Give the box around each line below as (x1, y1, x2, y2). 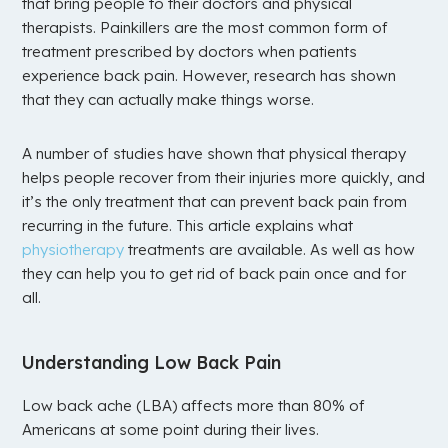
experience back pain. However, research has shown (22, 66, 397, 86)
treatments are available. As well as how (124, 240, 416, 260)
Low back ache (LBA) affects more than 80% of (22, 396, 366, 416)
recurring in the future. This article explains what (22, 216, 354, 236)
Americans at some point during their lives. (22, 420, 320, 440)
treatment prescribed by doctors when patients (22, 42, 358, 62)
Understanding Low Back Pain (22, 351, 282, 374)
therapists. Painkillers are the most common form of (22, 18, 389, 38)
